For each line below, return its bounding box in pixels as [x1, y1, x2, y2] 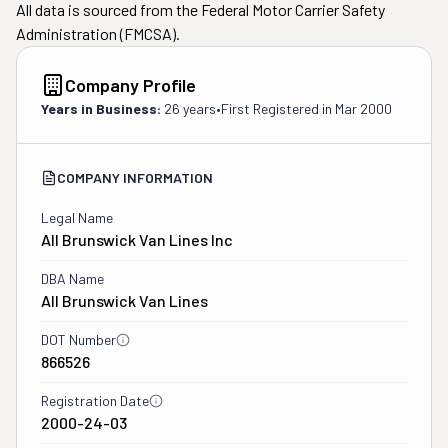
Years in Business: [41, 100, 161, 117]
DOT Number [41, 331, 116, 348]
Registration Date [41, 392, 149, 409]
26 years [164, 100, 216, 117]
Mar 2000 [335, 100, 392, 117]
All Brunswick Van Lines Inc [41, 230, 233, 249]
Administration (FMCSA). [16, 24, 180, 43]
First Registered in [221, 100, 335, 117]
